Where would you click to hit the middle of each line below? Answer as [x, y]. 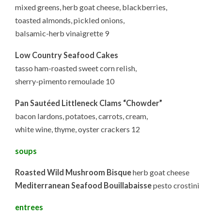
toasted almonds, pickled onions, [70, 20]
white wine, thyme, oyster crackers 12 [78, 129]
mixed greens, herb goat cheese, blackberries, [91, 7]
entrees [29, 207]
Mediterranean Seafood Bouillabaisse [84, 186]
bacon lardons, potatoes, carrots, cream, [82, 116]
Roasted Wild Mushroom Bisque [73, 172]
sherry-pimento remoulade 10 [65, 81]
